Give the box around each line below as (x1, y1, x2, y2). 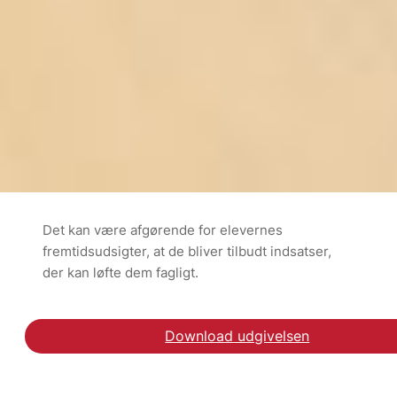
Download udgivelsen (165, 327, 310, 346)
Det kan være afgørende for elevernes (43, 221, 283, 238)
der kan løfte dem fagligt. (43, 263, 198, 281)
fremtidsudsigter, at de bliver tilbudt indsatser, (43, 242, 331, 260)
